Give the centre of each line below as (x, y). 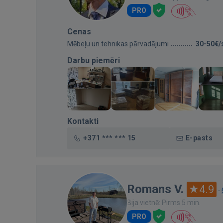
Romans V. (155, 189)
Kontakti (83, 121)
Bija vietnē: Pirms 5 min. (164, 203)
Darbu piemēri (94, 60)
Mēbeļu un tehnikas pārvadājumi (118, 44)
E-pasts (199, 138)
